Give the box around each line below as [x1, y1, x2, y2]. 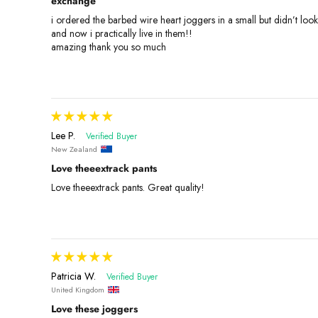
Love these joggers [51, 301, 138, 316]
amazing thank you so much [51, 40, 166, 55]
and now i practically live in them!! [51, 26, 192, 41]
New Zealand [51, 143, 97, 155]
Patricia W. [51, 269, 96, 284]
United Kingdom [51, 283, 104, 295]
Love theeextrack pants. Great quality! [51, 180, 204, 195]
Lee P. [51, 128, 75, 143]
